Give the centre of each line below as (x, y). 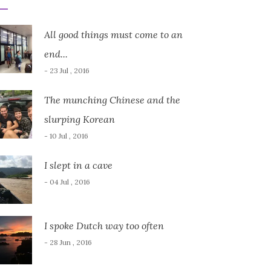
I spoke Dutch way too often (104, 226)
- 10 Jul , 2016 (66, 136)
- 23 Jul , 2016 (67, 70)
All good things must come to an (113, 34)
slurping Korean (79, 119)
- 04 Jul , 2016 (67, 182)
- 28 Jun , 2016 (68, 242)
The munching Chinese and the (112, 100)
